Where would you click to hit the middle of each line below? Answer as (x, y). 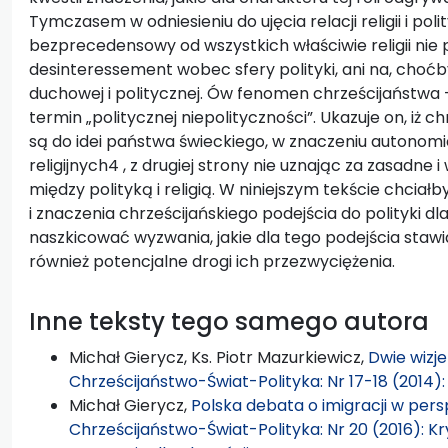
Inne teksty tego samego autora (229, 321)
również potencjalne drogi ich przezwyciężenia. (212, 261)
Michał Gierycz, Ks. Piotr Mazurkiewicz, (218, 357)
